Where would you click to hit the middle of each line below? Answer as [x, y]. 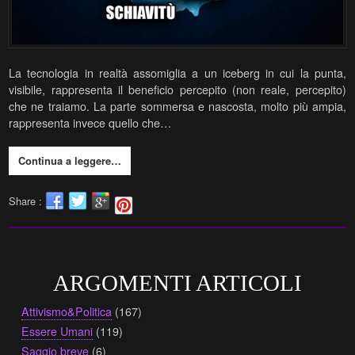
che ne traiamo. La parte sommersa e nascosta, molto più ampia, [177, 106]
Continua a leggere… [70, 161]
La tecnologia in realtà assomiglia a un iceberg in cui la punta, [177, 73]
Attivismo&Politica [67, 311]
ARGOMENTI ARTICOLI [177, 283]
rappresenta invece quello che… [90, 123]
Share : [27, 201]
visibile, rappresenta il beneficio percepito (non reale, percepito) [177, 90]
